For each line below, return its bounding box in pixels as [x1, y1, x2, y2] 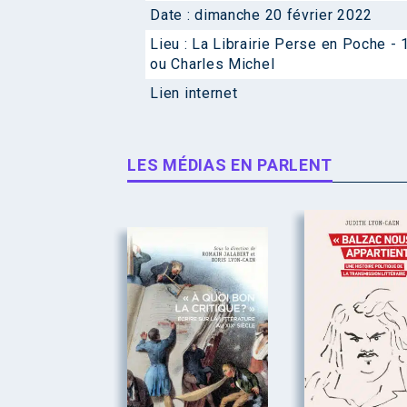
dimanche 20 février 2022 [194, 6, 373, 25]
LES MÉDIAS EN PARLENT [127, 155, 333, 175]
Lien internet [150, 84, 238, 103]
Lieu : [150, 35, 193, 54]
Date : [150, 6, 195, 25]
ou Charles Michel [150, 55, 275, 74]
